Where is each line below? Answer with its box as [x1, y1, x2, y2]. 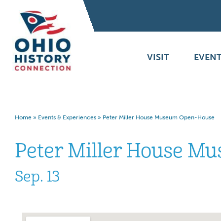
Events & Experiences [38, 114, 96, 121]
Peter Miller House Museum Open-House [103, 114, 215, 121]
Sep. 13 [15, 167, 60, 186]
